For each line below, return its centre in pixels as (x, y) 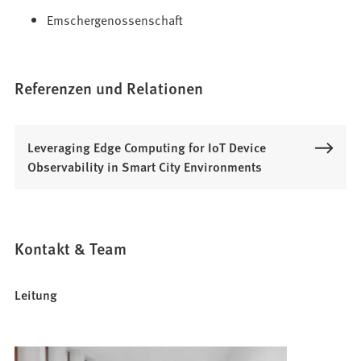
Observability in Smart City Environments (145, 167)
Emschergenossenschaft (115, 20)
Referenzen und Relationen (109, 88)
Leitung (36, 295)
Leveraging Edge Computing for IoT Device (147, 147)
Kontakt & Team (71, 249)
